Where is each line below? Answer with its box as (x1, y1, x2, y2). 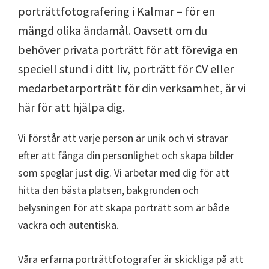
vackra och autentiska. (18, 218, 119, 232)
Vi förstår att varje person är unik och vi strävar (18, 131, 228, 145)
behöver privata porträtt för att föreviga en (18, 42, 238, 57)
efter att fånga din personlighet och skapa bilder (18, 148, 234, 162)
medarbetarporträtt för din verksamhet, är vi (18, 80, 246, 95)
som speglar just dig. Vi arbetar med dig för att (18, 166, 229, 180)
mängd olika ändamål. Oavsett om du (18, 23, 207, 38)
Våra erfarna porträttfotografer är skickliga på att (18, 252, 243, 266)
